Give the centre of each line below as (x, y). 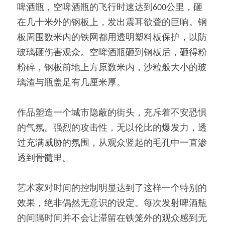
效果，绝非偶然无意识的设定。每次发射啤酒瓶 (112, 203)
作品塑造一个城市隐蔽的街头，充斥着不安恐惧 (112, 113)
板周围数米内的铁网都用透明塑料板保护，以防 (112, 38)
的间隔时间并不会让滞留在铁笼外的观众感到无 (112, 218)
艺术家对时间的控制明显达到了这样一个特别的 (112, 188)
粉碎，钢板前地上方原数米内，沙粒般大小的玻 (112, 68)
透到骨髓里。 (44, 158)
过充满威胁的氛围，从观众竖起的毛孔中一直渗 (112, 143)
